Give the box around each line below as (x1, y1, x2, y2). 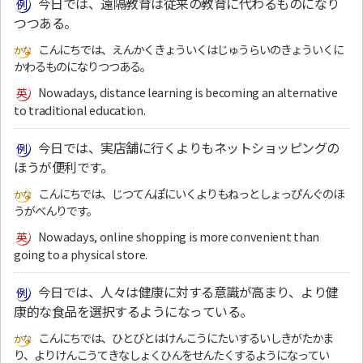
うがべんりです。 (14, 201, 97, 219)
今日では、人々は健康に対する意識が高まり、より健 (37, 282, 339, 302)
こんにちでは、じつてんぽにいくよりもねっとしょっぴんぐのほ (38, 184, 344, 202)
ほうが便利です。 (14, 156, 113, 177)
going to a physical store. (14, 245, 148, 263)
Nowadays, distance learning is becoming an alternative (37, 83, 338, 100)
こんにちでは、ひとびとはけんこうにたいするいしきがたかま (38, 329, 333, 347)
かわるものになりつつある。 (14, 57, 151, 75)
